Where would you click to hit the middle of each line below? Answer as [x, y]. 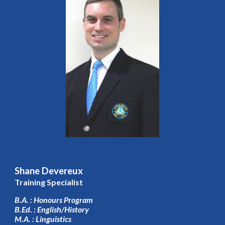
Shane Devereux [49, 171]
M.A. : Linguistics [44, 218]
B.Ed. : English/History [53, 209]
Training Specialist [49, 182]
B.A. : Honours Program [54, 199]
